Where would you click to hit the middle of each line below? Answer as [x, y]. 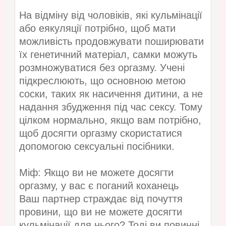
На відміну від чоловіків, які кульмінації [110, 15]
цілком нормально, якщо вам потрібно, [110, 120]
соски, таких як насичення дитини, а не [111, 94]
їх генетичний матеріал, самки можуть [108, 54]
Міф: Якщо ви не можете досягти [96, 172]
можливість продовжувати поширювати [111, 41]
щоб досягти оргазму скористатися [100, 133]
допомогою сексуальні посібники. [97, 146]
